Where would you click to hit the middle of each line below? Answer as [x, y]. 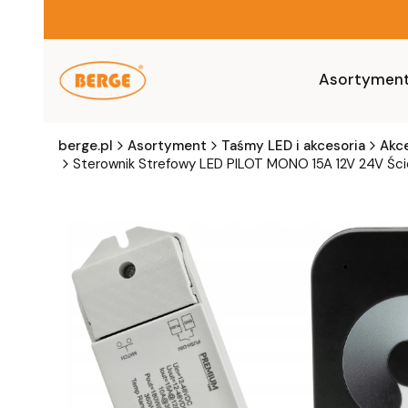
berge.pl [86, 146]
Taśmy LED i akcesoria [293, 146]
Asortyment [167, 146]
